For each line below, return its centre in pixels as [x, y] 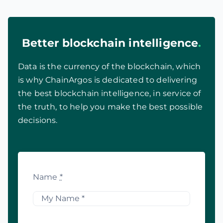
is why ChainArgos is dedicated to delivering [108, 80]
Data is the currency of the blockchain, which [109, 67]
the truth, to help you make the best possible [110, 107]
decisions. [38, 120]
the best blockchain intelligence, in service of [109, 94]
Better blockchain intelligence [110, 43]
